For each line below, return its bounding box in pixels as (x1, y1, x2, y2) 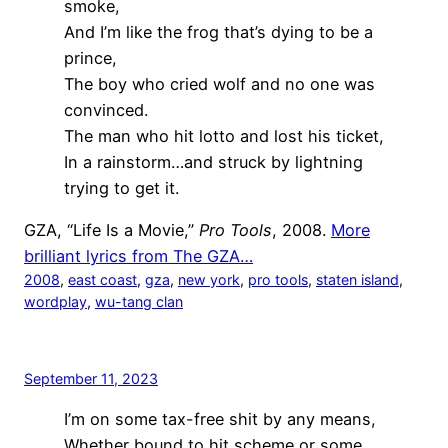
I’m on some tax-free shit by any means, (64, 409, 376, 430)
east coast (68, 270, 137, 288)
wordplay (24, 292, 87, 310)
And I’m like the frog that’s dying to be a (64, 21, 373, 42)
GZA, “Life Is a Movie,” (24, 219, 199, 240)
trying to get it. (64, 177, 179, 198)
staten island (316, 270, 399, 288)
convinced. (64, 99, 148, 120)
